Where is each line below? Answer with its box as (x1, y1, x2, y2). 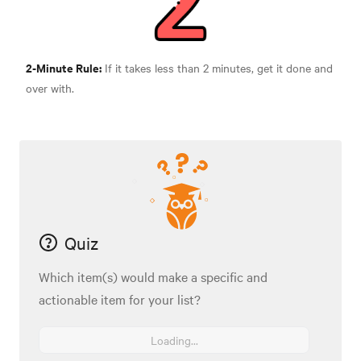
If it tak (102, 60, 140, 77)
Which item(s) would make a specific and (39, 268, 268, 286)
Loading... (150, 332, 198, 349)
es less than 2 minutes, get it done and (140, 60, 333, 77)
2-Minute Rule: (26, 59, 102, 77)
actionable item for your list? (39, 290, 201, 309)
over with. (26, 80, 74, 97)
